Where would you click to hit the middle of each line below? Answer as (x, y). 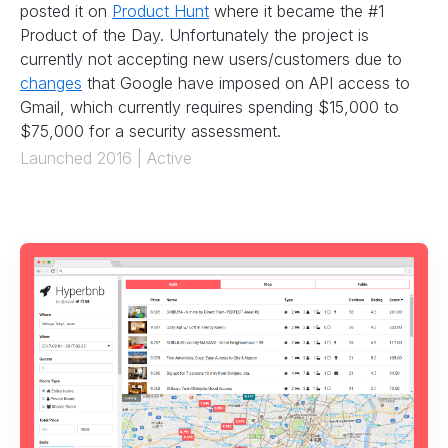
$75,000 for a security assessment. (150, 130)
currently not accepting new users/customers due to (211, 58)
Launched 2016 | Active (106, 157)
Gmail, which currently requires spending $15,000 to (209, 106)
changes (51, 82)
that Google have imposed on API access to (246, 82)
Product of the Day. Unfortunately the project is (194, 34)
